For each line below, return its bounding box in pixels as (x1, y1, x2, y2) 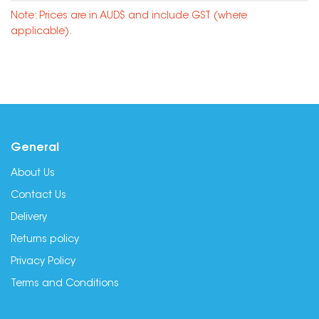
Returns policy (11, 235, 79, 245)
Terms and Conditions (11, 279, 119, 289)
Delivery (11, 213, 47, 223)
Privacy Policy (11, 257, 75, 267)
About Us (11, 169, 55, 179)
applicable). (11, 27, 72, 37)
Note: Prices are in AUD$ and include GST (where (11, 11, 247, 21)
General (11, 142, 59, 154)
